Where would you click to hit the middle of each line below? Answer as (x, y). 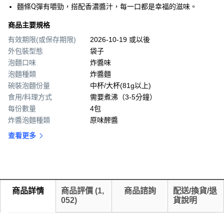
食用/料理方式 (30, 97)
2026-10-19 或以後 (120, 40)
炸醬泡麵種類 (29, 120)
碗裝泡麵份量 (29, 86)
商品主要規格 (29, 25)
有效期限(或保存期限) (42, 40)
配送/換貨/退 (195, 191)
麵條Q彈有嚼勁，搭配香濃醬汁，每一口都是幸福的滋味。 (107, 7)
